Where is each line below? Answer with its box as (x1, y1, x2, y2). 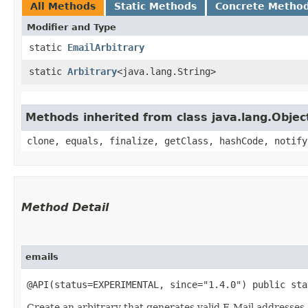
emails (25, 251, 58, 262)
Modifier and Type (27, 21, 116, 32)
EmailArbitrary (67, 41, 144, 53)
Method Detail (21, 200, 109, 214)
